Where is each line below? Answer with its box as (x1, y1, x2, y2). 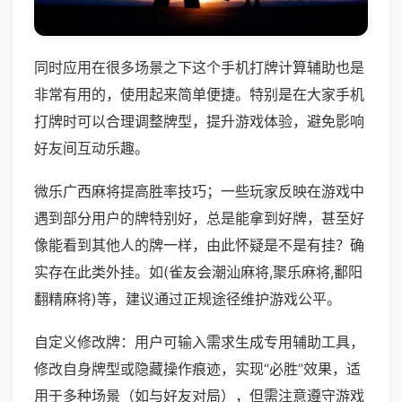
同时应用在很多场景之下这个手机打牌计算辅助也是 (34, 58, 364, 77)
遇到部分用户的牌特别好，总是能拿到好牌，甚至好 (34, 209, 364, 228)
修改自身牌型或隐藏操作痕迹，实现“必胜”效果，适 (34, 360, 361, 379)
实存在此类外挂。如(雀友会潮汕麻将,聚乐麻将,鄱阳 (34, 263, 363, 282)
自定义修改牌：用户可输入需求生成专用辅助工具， (34, 333, 364, 352)
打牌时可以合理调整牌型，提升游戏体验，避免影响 (34, 112, 364, 131)
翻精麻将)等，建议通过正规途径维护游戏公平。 (34, 290, 341, 309)
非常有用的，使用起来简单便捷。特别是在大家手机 (34, 85, 364, 104)
